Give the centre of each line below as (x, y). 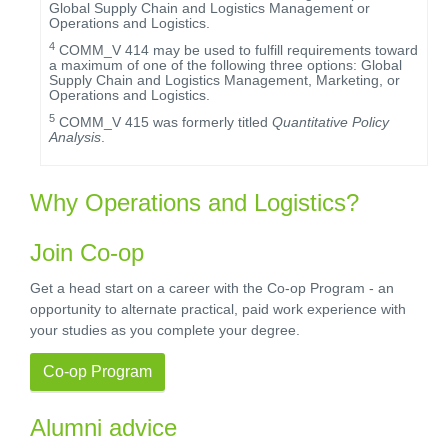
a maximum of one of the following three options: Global (225, 65)
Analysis (75, 137)
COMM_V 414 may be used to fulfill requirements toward (236, 50)
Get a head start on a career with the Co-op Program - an (212, 288)
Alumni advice (103, 427)
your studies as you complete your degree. (165, 330)
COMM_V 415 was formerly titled (163, 122)
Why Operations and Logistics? (194, 202)
